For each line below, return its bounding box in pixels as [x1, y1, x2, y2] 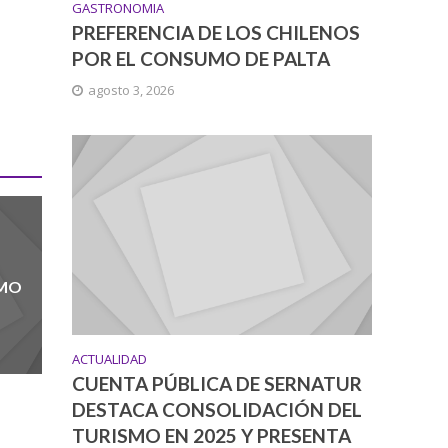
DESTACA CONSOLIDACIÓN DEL [72, 398, 363, 422]
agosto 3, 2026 [88, 81, 175, 99]
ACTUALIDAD [72, 350, 148, 369]
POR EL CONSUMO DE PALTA [72, 47, 331, 70]
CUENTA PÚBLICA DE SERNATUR [72, 372, 363, 396]
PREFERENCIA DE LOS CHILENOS [72, 21, 361, 44]
